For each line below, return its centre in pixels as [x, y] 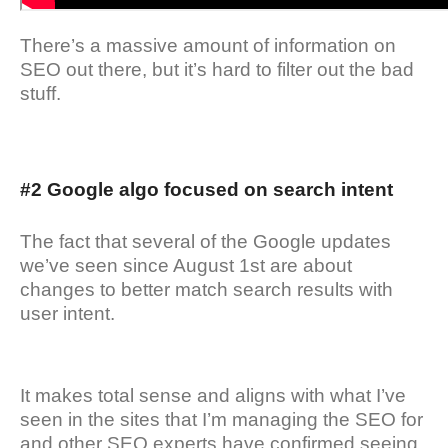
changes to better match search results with [206, 290]
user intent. [67, 314]
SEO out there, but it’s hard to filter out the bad [217, 70]
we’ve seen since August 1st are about [186, 266]
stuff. [40, 94]
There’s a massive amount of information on [208, 46]
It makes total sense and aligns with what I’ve [213, 396]
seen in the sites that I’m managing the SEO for [221, 420]
